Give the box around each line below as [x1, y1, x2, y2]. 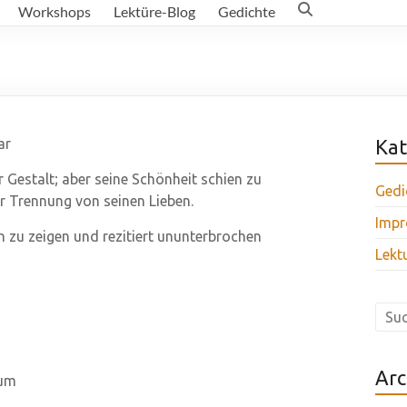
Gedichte [218, 2, 275, 20]
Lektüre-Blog [114, 2, 195, 20]
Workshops [18, 2, 91, 20]
